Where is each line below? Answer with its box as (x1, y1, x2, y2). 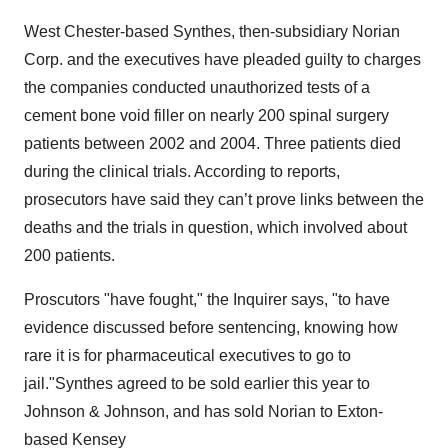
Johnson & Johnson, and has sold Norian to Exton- (24, 403, 383, 420)
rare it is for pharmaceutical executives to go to (24, 347, 351, 364)
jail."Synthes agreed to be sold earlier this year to (24, 375, 370, 392)
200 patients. (24, 247, 115, 264)
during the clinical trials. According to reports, (24, 163, 340, 180)
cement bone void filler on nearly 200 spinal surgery (24, 107, 389, 124)
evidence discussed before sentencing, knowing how (24, 319, 398, 336)
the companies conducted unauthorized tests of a (24, 79, 370, 96)
